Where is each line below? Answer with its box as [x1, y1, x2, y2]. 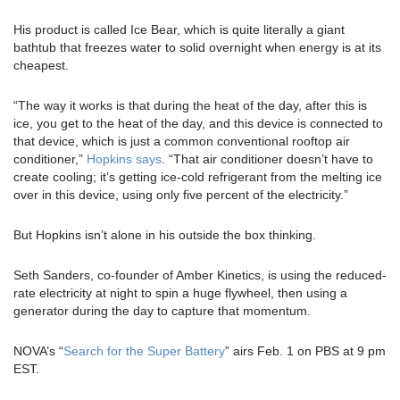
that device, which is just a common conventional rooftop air [13, 134, 350, 149]
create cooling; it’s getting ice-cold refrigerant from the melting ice [13, 170, 382, 185]
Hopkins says [87, 152, 162, 167]
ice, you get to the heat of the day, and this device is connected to [13, 116, 383, 131]
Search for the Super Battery [63, 344, 225, 359]
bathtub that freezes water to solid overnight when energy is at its [13, 40, 381, 55]
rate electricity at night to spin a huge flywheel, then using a [13, 286, 347, 301]
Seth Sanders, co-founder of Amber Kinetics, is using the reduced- [13, 268, 387, 283]
